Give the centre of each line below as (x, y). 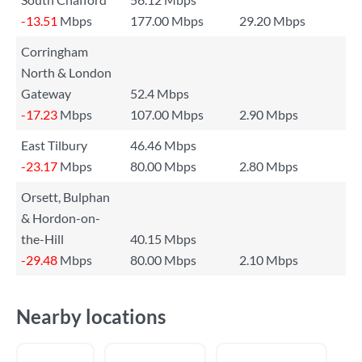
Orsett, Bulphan (65, 197)
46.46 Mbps (163, 145)
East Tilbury (54, 145)
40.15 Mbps (163, 239)
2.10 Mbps (269, 260)
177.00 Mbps (167, 21)
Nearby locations (91, 316)
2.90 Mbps (269, 114)
